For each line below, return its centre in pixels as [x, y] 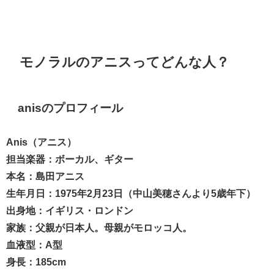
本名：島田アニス [45, 176]
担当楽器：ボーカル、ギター [70, 159]
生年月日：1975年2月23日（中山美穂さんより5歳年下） [131, 193]
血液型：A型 [34, 244]
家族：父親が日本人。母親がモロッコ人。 [99, 227]
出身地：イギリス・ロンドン [70, 210]
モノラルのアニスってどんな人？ [125, 62]
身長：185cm [36, 261]
